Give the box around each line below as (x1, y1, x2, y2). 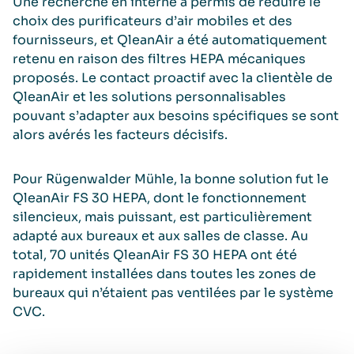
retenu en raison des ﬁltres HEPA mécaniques (13, 51, 306, 67)
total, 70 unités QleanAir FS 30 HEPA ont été (13, 247, 297, 263)
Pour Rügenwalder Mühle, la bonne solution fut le (13, 171, 329, 187)
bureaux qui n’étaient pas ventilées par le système (13, 284, 333, 301)
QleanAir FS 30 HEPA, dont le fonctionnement (13, 190, 307, 206)
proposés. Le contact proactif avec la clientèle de (13, 70, 333, 86)
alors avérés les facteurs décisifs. (13, 126, 228, 143)
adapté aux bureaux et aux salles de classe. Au (13, 228, 308, 244)
